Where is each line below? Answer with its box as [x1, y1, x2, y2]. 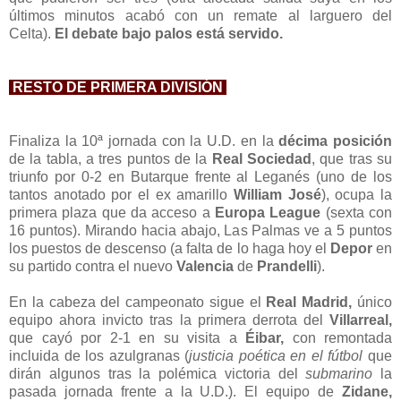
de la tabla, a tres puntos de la [9, 150, 212, 166]
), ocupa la [320, 186, 393, 202]
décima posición [278, 132, 393, 149]
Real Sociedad [211, 150, 312, 166]
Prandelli [257, 258, 317, 274]
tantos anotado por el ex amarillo [9, 186, 234, 202]
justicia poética [189, 347, 286, 363]
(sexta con [320, 204, 393, 220]
